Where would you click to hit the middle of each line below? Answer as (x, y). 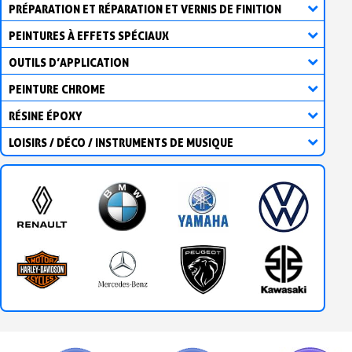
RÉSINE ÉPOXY (46, 115)
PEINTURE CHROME (57, 89)
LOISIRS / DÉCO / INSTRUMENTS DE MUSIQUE (121, 142)
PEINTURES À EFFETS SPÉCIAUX (89, 35)
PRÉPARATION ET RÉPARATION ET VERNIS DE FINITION (145, 9)
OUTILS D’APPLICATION (69, 62)
